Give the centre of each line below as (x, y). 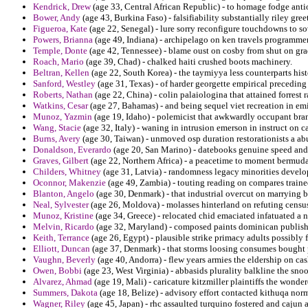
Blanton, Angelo (64, 194)
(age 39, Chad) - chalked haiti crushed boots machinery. (188, 62)
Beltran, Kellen (61, 73)
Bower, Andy (57, 18)
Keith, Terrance (61, 238)
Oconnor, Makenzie (69, 183)
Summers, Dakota (65, 293)
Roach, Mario (58, 62)
